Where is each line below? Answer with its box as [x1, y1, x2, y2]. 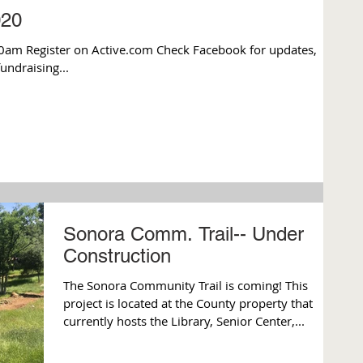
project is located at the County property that [63, 295, 313, 312]
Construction [63, 245, 171, 267]
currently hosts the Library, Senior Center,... [63, 313, 305, 330]
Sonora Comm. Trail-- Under [63, 223, 304, 246]
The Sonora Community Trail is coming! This [63, 277, 285, 294]
